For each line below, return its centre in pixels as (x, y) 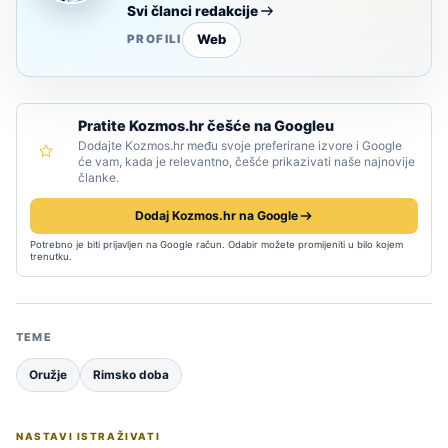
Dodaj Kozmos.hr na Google (216, 215)
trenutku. (51, 256)
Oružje (48, 374)
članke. (98, 177)
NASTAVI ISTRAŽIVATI (88, 435)
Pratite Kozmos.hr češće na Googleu (206, 125)
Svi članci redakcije (192, 10)
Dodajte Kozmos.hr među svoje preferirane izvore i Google (240, 145)
